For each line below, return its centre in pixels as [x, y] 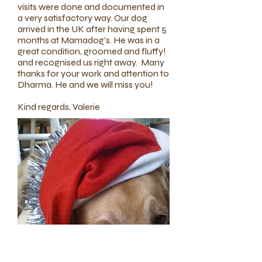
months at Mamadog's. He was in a [89, 40]
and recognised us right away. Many [91, 62]
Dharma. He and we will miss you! [85, 85]
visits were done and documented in [91, 7]
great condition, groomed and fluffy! [92, 51]
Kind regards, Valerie [59, 107]
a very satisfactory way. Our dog [82, 18]
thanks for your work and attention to [93, 73]
